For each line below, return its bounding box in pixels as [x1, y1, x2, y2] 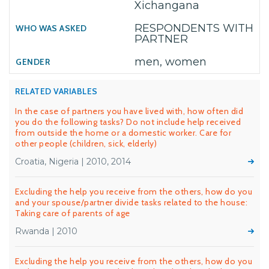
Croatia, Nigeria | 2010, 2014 [15, 156, 131, 167]
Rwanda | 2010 [15, 226, 77, 237]
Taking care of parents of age [15, 208, 130, 219]
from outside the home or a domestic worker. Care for [15, 127, 231, 138]
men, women [134, 55, 207, 68]
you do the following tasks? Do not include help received [15, 116, 241, 127]
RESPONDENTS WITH [134, 22, 253, 35]
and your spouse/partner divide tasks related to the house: [15, 197, 247, 208]
